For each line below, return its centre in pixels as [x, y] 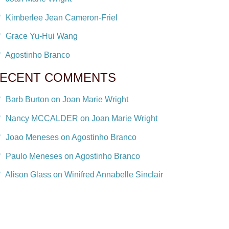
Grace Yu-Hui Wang [42, 36]
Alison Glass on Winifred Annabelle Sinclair [84, 175]
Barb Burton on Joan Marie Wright [67, 99]
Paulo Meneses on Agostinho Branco [73, 156]
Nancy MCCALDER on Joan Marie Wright [82, 118]
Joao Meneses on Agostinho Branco [71, 137]
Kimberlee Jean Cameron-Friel [62, 17]
